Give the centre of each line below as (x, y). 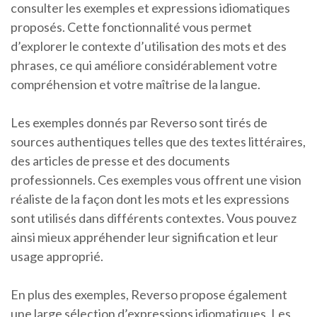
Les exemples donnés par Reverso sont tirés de (139, 123)
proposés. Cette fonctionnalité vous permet (131, 27)
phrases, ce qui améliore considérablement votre (144, 65)
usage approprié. (57, 257)
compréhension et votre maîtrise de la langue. (136, 85)
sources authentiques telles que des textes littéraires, (158, 142)
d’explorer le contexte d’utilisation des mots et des (149, 46)
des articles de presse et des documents (120, 161)
